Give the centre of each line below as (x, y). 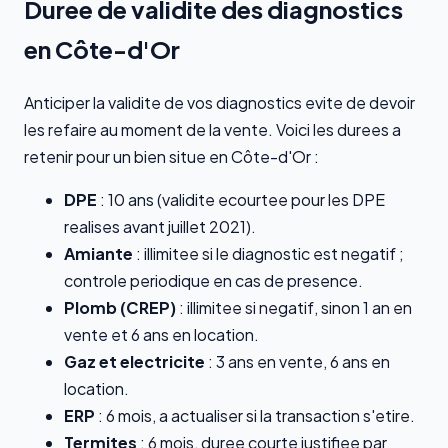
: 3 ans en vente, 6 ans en (297, 362)
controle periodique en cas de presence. (213, 281)
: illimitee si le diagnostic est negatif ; (268, 254)
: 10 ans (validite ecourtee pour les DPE (241, 200)
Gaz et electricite (134, 362)
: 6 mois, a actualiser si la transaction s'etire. (255, 416)
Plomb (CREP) (120, 308)
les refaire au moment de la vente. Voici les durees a (212, 130)
